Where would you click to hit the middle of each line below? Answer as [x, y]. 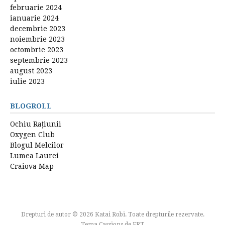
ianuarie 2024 [34, 18]
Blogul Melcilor [37, 145]
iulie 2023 [27, 81]
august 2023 [31, 71]
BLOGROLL [31, 106]
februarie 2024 [36, 7]
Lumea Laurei [34, 155]
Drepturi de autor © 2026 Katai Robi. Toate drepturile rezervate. [113, 214]
